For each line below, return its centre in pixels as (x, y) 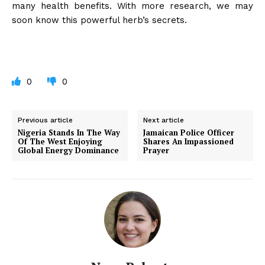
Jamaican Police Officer (189, 132)
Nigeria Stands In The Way (69, 132)
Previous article (45, 120)
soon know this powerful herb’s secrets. (99, 20)
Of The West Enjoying (60, 141)
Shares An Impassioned (189, 141)
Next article (164, 120)
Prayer (156, 150)
